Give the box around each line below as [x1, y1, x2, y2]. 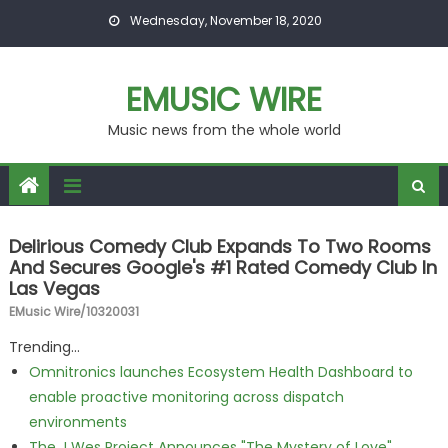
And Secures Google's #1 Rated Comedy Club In [8, 255, 437, 280]
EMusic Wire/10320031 [8, 303, 139, 320]
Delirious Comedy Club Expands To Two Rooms [8, 234, 431, 259]
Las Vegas [8, 276, 100, 301]
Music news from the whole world [107, 120, 341, 140]
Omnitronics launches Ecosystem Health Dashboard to [28, 362, 413, 382]
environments [28, 412, 127, 432]
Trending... [8, 337, 80, 357]
